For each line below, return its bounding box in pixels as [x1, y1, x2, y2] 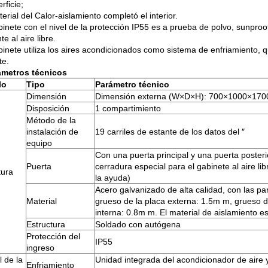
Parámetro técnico [95, 80, 169, 89]
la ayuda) [95, 173, 130, 182]
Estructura [26, 220, 65, 229]
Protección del [26, 232, 80, 241]
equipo [26, 138, 52, 148]
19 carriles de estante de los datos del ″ [95, 127, 245, 136]
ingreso [26, 243, 54, 252]
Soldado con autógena [95, 220, 181, 229]
